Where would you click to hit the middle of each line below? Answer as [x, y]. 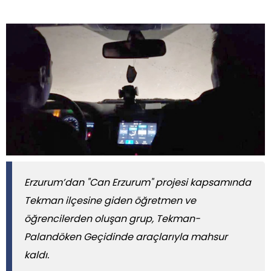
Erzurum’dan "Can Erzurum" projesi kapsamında [138, 183]
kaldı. [37, 255]
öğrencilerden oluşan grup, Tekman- [112, 219]
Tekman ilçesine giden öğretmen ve [110, 201]
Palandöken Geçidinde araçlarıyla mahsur [126, 237]
